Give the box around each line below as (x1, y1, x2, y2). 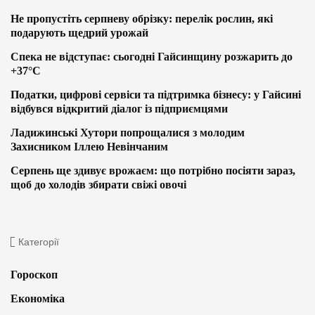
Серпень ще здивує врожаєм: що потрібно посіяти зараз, (11, 165, 295, 177)
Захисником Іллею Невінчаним (11, 141, 168, 153)
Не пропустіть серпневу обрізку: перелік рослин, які (11, 13, 273, 25)
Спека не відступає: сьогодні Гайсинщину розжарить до (11, 51, 292, 63)
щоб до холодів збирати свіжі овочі (11, 179, 186, 191)
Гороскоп (11, 269, 58, 281)
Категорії (18, 236, 59, 248)
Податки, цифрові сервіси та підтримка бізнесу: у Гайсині (11, 89, 301, 101)
